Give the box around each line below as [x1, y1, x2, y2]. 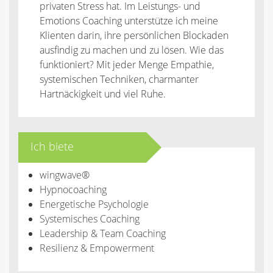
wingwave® [40, 168, 90, 182]
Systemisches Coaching [40, 212, 140, 225]
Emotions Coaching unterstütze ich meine [40, 14, 218, 27]
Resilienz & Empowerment [40, 241, 154, 255]
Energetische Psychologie [40, 197, 149, 211]
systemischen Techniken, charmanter [40, 73, 199, 86]
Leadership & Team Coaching [40, 227, 166, 240]
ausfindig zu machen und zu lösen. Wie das [40, 43, 224, 57]
